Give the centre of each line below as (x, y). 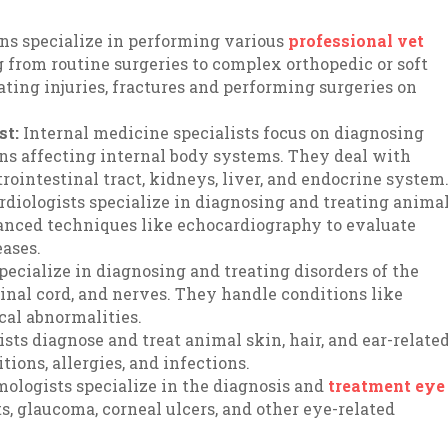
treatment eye (387, 385)
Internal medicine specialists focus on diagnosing (224, 132)
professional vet (356, 40)
